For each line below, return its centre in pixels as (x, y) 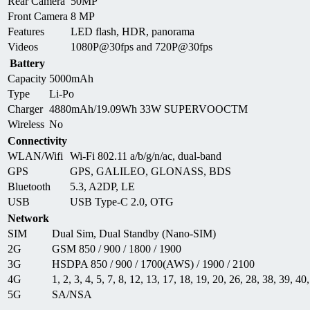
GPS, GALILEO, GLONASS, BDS (151, 171)
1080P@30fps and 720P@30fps (142, 46)
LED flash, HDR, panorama (133, 31)
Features (26, 31)
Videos (23, 46)
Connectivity (37, 140)
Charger (25, 109)
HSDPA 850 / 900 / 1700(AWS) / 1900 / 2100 (153, 264)
